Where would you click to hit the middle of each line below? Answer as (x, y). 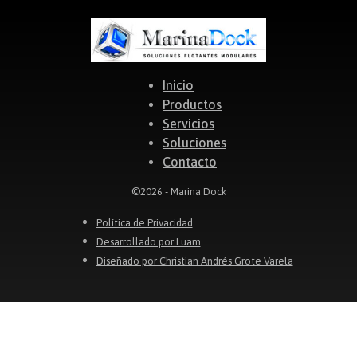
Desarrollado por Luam (148, 242)
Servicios (188, 123)
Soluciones (194, 142)
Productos (192, 104)
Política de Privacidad (144, 223)
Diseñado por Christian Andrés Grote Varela (194, 261)
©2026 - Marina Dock (178, 191)
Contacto (190, 161)
